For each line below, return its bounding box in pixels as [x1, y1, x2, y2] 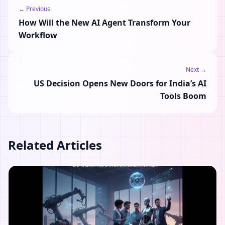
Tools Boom [160, 90, 206, 101]
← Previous [19, 5, 50, 13]
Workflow [19, 30, 57, 41]
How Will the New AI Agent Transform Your [19, 17, 190, 28]
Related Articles [8, 137, 102, 153]
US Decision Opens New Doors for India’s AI [34, 78, 206, 89]
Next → [186, 65, 206, 74]
